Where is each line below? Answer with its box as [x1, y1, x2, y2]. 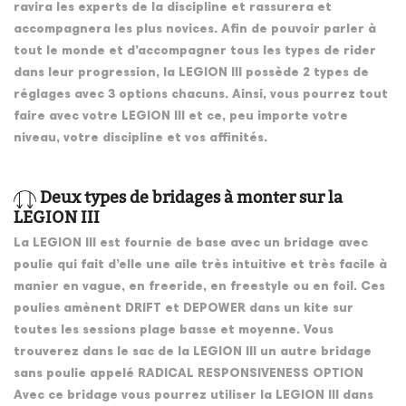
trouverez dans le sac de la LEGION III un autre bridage [14, 345, 372, 359]
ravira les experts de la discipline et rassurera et [14, 2, 332, 15]
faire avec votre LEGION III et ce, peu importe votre [14, 111, 348, 124]
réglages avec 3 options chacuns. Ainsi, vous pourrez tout [14, 89, 388, 102]
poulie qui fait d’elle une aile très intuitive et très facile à [14, 258, 387, 272]
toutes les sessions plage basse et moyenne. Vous [14, 324, 333, 337]
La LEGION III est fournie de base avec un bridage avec [14, 237, 368, 250]
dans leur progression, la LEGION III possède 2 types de [14, 67, 369, 81]
